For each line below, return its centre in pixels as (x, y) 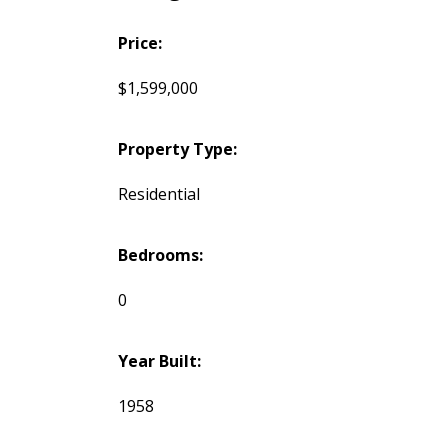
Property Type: (177, 149)
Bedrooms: (160, 255)
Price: (139, 43)
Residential (158, 194)
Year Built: (159, 361)
